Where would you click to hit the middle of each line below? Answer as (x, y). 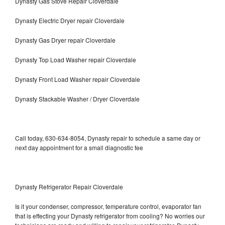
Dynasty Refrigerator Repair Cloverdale (69, 187)
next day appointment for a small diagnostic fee (79, 148)
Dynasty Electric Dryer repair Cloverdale (70, 21)
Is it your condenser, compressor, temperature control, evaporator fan (108, 206)
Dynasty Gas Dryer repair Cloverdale (65, 40)
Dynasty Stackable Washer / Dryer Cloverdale (77, 99)
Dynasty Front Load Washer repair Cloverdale (78, 79)
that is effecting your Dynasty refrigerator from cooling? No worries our (110, 216)
